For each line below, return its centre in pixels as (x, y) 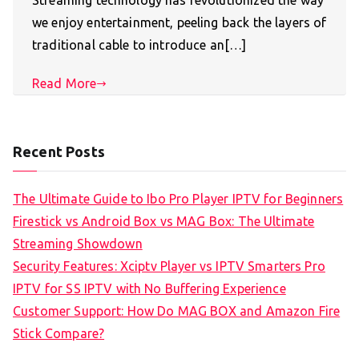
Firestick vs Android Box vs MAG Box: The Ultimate (164, 221)
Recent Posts (59, 151)
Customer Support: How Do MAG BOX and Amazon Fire (177, 311)
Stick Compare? (59, 333)
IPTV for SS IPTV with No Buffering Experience (149, 288)
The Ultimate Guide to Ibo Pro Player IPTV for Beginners (178, 198)
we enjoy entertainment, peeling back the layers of (179, 23)
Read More (65, 84)
